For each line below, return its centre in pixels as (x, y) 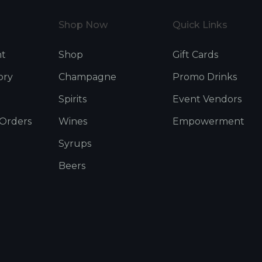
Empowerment (209, 121)
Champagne (88, 77)
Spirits (73, 99)
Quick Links (200, 25)
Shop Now (83, 25)
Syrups (75, 143)
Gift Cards (196, 54)
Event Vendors (207, 99)
